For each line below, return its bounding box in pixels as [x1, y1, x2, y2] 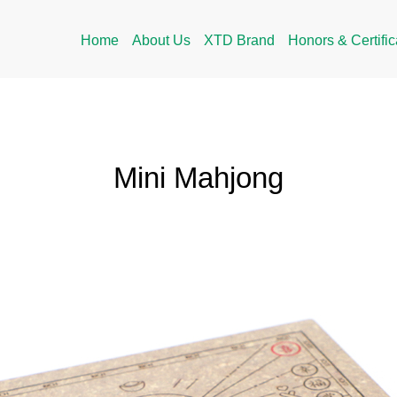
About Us [132, 33, 191, 48]
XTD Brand [204, 33, 275, 48]
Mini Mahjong [113, 161, 284, 195]
